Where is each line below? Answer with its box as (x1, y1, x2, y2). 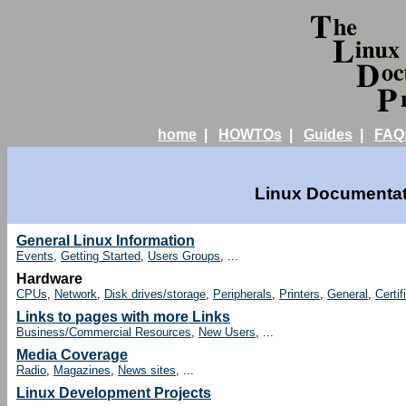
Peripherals (213, 287, 272, 301)
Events (16, 249, 53, 263)
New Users (198, 325, 256, 339)
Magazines (53, 363, 111, 377)
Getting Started (61, 249, 140, 263)
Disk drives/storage (104, 287, 206, 301)
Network (54, 287, 97, 301)
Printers (279, 287, 320, 301)
